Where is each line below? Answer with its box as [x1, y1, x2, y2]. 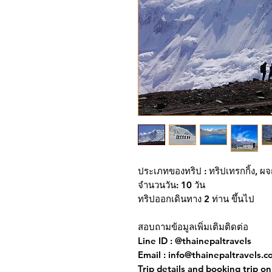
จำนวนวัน [138, 179, 176, 191]
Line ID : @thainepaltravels [138, 235, 251, 247]
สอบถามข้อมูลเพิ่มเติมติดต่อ [138, 221, 248, 233]
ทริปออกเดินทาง [138, 193, 202, 205]
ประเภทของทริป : [138, 165, 206, 177]
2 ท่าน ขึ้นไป [202, 193, 254, 205]
